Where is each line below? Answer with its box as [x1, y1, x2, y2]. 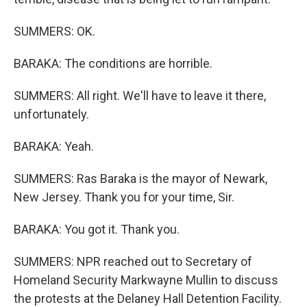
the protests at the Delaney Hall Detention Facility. [14, 291, 282, 306]
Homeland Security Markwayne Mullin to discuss [14, 273, 278, 287]
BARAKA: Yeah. [14, 139, 94, 153]
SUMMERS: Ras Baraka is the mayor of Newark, [14, 171, 267, 186]
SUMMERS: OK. [14, 24, 95, 38]
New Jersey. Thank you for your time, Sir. [14, 190, 234, 204]
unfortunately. [14, 107, 89, 121]
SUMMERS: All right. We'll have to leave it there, [14, 88, 266, 103]
